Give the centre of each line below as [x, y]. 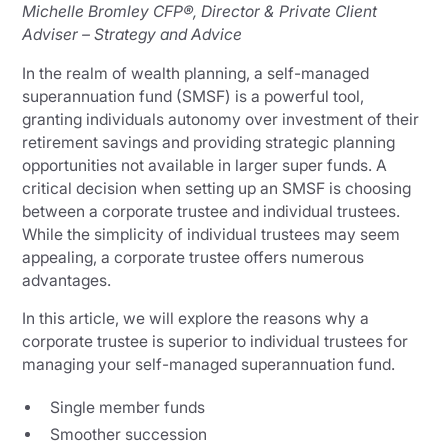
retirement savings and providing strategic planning [209, 142]
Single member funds [131, 408]
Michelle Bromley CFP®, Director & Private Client [200, 12]
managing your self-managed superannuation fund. [209, 365]
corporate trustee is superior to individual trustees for [215, 342]
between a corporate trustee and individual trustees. [211, 211]
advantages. [71, 280]
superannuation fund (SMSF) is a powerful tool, [193, 96]
